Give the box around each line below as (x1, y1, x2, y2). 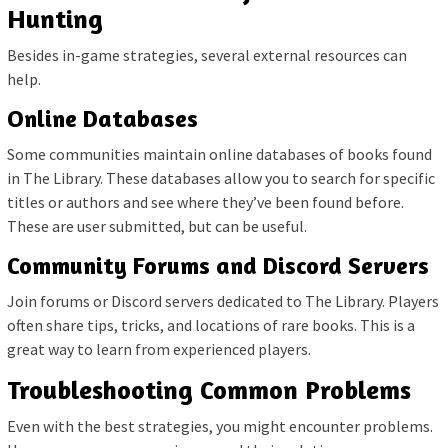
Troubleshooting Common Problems (7, 374, 411, 406)
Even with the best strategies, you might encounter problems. (7, 416, 433, 437)
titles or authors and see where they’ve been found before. (7, 192, 404, 213)
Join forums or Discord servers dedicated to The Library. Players (7, 291, 439, 312)
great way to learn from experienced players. (7, 339, 311, 360)
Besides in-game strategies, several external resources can (7, 45, 407, 66)
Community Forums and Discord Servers (7, 251, 429, 281)
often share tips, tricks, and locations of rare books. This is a (7, 315, 415, 336)
